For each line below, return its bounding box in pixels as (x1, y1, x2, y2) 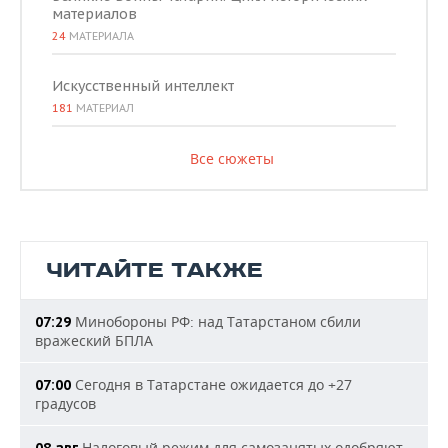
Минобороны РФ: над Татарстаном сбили (71, 312, 361, 331)
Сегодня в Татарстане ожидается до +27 (71, 375, 352, 394)
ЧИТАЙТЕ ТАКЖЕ (46, 257, 263, 284)
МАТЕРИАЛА (66, 29, 134, 43)
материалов (52, 5, 137, 23)
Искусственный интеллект (52, 77, 234, 95)
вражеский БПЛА (35, 331, 153, 350)
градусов (35, 394, 96, 413)
